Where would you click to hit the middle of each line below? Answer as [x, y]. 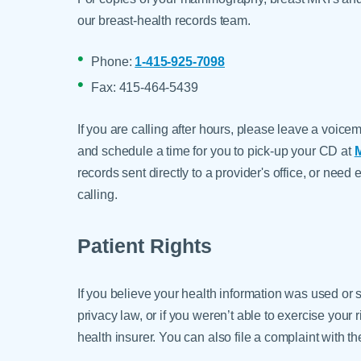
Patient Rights [144, 246]
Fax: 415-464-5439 [145, 87]
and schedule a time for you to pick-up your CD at [216, 151]
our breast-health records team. [164, 20]
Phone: [113, 62]
